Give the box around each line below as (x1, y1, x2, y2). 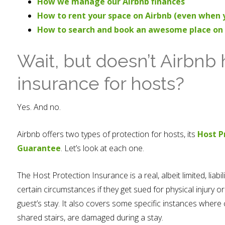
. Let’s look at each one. (61, 143, 144, 154)
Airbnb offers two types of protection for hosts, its (17, 129, 197, 140)
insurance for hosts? (17, 73, 184, 94)
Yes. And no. (17, 101, 61, 113)
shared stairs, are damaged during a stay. (17, 212, 163, 223)
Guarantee (17, 143, 61, 154)
